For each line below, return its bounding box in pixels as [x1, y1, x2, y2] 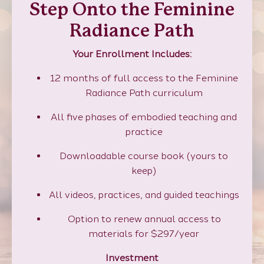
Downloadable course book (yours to [60, 150, 228, 162]
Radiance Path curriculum [85, 87, 203, 99]
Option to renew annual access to [67, 213, 221, 225]
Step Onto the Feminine [29, 1, 235, 19]
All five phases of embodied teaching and [51, 111, 237, 123]
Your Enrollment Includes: [72, 48, 192, 60]
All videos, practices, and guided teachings [48, 189, 239, 201]
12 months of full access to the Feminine [49, 72, 238, 84]
